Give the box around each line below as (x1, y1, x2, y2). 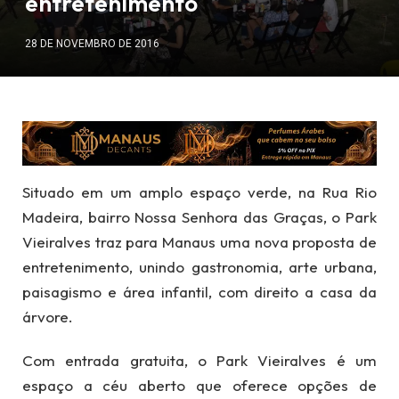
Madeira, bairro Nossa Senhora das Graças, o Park (22, 208, 377, 227)
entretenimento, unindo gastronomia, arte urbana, (22, 257, 377, 277)
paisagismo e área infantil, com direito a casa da (22, 282, 377, 302)
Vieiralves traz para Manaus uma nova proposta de (22, 232, 377, 252)
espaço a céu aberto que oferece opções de (22, 375, 377, 395)
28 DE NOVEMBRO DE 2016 (25, 37, 159, 50)
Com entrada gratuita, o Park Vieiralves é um (22, 350, 377, 370)
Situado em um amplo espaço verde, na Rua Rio (22, 183, 377, 202)
